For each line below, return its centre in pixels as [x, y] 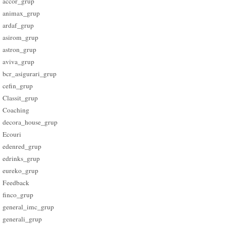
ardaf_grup [18, 25]
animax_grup [21, 13]
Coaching [16, 110]
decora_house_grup [30, 122]
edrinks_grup [21, 159]
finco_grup [18, 195]
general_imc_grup [29, 207]
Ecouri [12, 134]
